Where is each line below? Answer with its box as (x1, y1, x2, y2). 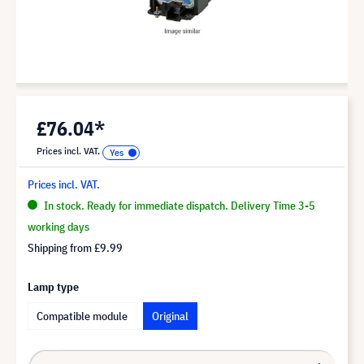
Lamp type (28, 279, 79, 294)
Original (152, 308, 188, 323)
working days (28, 219, 89, 234)
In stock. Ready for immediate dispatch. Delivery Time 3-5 (41, 197, 315, 213)
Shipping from (28, 240, 94, 255)
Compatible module (37, 308, 128, 323)
